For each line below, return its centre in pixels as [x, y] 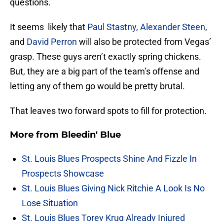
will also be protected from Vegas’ [144, 42]
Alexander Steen [173, 27]
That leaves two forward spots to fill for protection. [108, 111]
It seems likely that [49, 27]
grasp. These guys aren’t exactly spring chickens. [106, 57]
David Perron [52, 42]
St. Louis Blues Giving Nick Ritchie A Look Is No [113, 188]
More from [36, 135]
